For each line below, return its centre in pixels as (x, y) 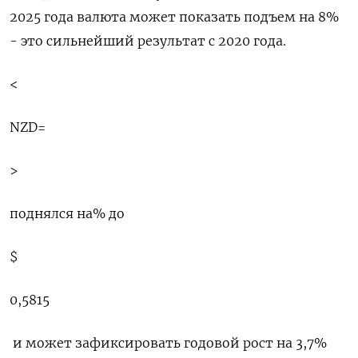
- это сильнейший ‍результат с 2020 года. (148, 41)
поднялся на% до (67, 213)
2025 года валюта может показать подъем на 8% (174, 17)
